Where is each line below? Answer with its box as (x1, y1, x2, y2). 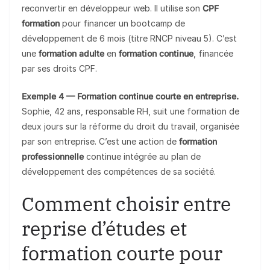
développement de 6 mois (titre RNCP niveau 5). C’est (22, 33, 237, 44)
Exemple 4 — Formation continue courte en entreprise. (22, 91, 239, 102)
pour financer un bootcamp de (60, 18, 185, 29)
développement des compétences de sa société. (22, 166, 216, 177)
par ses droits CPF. (22, 63, 97, 74)
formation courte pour (22, 240, 222, 266)
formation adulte (39, 48, 104, 59)
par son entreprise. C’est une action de (22, 136, 179, 147)
